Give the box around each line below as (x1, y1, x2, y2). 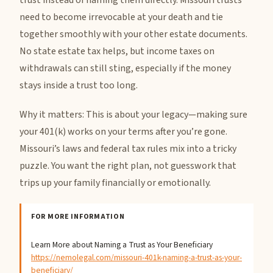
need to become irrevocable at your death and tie (19, 10, 223, 24)
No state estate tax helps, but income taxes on (19, 44, 214, 58)
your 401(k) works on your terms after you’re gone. (19, 125, 227, 138)
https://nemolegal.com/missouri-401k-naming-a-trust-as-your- (31, 251, 242, 263)
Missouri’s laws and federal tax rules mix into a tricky (19, 142, 236, 155)
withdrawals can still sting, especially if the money (19, 62, 231, 75)
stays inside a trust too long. (19, 79, 138, 92)
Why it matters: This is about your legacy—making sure (19, 108, 247, 121)
